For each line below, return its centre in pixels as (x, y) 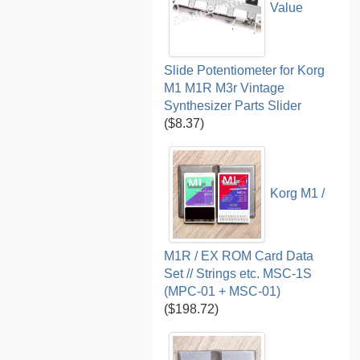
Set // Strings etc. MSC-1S (238, 273)
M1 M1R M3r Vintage (225, 88)
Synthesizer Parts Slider (233, 105)
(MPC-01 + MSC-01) (223, 291)
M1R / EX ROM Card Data (239, 256)
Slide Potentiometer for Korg (245, 70)
